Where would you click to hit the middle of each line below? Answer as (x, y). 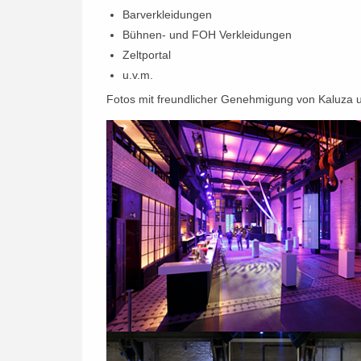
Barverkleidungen (167, 14)
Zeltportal (147, 54)
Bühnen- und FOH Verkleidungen (207, 34)
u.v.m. (138, 75)
